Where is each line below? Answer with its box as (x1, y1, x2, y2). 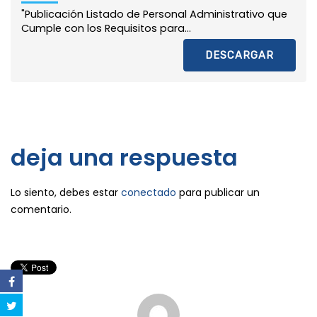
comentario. (11, 202, 71, 217)
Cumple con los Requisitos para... (21, 21, 191, 36)
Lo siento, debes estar (11, 185, 121, 200)
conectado (121, 185, 176, 200)
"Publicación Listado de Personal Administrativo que (21, 7, 287, 22)
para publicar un (176, 185, 260, 200)
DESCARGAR (205, 49, 274, 62)
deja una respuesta (11, 142, 238, 174)
